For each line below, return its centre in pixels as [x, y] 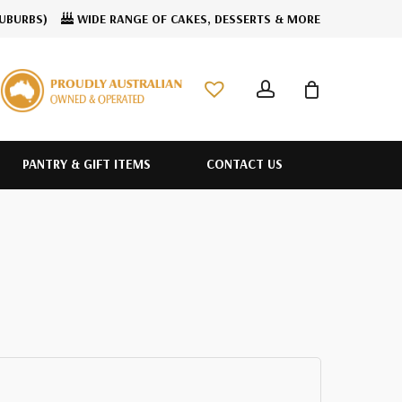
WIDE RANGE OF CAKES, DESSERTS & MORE [197, 18]
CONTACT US [244, 164]
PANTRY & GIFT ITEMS [87, 164]
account [306, 46]
